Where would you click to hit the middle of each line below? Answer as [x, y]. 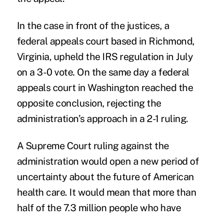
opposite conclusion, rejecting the [89, 103]
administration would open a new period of [108, 161]
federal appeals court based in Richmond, [106, 41]
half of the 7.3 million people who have [99, 208]
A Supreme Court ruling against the [93, 146]
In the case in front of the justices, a [93, 25]
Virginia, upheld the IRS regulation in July [105, 56]
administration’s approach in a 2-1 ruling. [102, 118]
